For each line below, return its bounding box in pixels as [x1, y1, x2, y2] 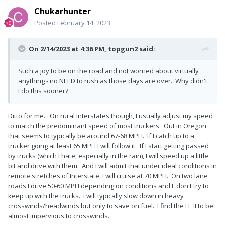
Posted [34, 18, 57, 28]
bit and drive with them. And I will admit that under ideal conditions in [8, 161, 217, 171]
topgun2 [108, 44, 138, 54]
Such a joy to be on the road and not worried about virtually [18, 66, 199, 76]
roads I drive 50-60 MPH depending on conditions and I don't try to [8, 181, 209, 191]
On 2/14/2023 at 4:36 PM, [29, 44, 108, 54]
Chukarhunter [34, 6, 91, 17]
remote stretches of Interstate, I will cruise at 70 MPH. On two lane [8, 171, 208, 181]
